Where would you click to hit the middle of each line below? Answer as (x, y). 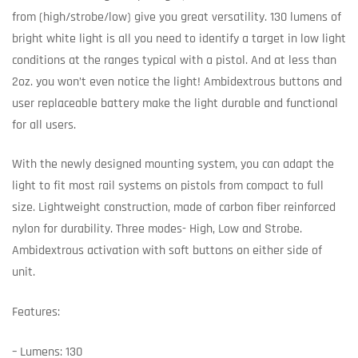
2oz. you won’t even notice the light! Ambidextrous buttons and (177, 82)
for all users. (44, 125)
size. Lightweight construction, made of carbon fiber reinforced (174, 208)
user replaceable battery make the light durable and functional (175, 103)
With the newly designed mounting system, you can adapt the (173, 165)
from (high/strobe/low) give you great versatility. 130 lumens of (177, 17)
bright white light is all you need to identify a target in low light (179, 38)
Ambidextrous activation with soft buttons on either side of (167, 251)
